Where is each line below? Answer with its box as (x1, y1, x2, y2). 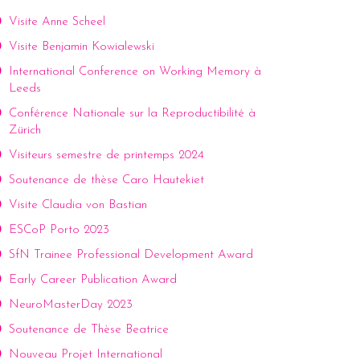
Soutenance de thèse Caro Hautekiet (9, 174, 204, 187)
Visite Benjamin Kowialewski (9, 41, 154, 54)
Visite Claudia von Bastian (9, 199, 147, 212)
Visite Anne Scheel (9, 16, 105, 29)
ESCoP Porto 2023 (9, 224, 109, 237)
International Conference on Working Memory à (9, 66, 261, 79)
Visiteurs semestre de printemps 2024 (9, 149, 204, 162)
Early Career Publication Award (9, 274, 177, 287)
